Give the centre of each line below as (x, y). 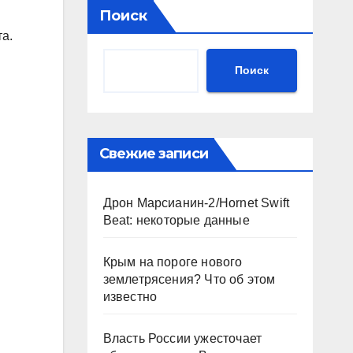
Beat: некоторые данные (176, 220)
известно (130, 296)
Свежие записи (153, 153)
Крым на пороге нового (173, 262)
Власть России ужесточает (182, 338)
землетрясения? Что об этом (189, 279)
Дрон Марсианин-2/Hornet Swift (196, 203)
